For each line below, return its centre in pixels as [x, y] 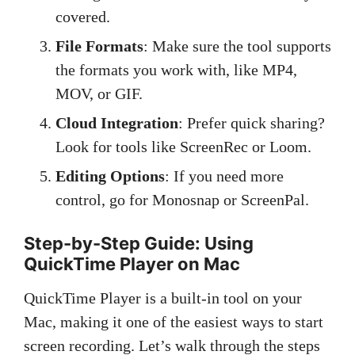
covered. [83, 17]
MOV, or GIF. [99, 94]
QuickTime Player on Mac [132, 264]
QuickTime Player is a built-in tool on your [163, 298]
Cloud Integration [117, 123]
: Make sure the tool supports [237, 46]
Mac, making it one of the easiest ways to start [174, 322]
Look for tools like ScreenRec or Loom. [183, 147]
